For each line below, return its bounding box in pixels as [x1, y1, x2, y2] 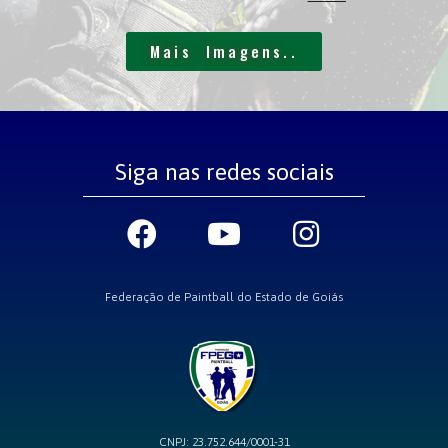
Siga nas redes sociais [114, 159, 334, 186]
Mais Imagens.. [150, 40, 298, 63]
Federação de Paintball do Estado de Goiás [105, 290, 343, 305]
